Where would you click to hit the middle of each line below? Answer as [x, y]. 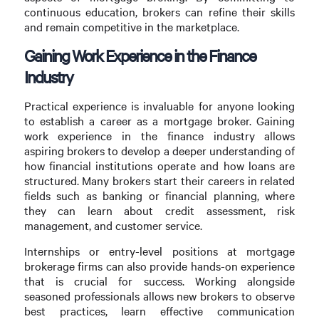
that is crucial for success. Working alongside [159, 281]
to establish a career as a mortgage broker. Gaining [159, 121]
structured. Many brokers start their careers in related [159, 181]
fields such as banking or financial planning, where [159, 196]
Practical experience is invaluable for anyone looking [159, 106]
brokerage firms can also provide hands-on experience [159, 266]
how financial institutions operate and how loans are [159, 166]
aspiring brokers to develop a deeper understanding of [159, 151]
